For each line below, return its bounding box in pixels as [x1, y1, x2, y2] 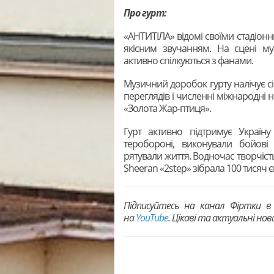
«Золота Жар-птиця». [124, 102, 211, 116]
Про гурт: [124, 6, 168, 20]
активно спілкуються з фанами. [124, 54, 253, 68]
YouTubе [136, 211, 168, 225]
